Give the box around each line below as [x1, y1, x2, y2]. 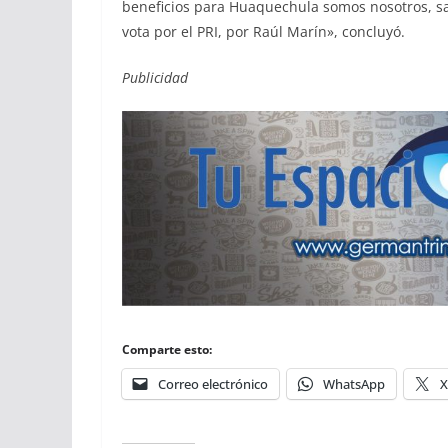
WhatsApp [323, 375, 385, 394]
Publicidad [122, 67, 188, 87]
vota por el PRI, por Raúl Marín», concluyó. [122, 21, 405, 41]
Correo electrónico [158, 375, 268, 394]
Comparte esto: [122, 341, 212, 359]
